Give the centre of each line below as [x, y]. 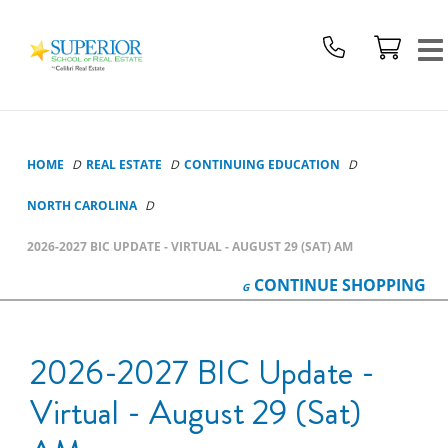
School [35, 51]
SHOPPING [384, 285]
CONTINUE [296, 285]
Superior [43, 23]
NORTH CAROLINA [82, 205]
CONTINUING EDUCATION [262, 164]
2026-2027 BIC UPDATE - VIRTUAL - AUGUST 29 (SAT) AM [190, 246]
